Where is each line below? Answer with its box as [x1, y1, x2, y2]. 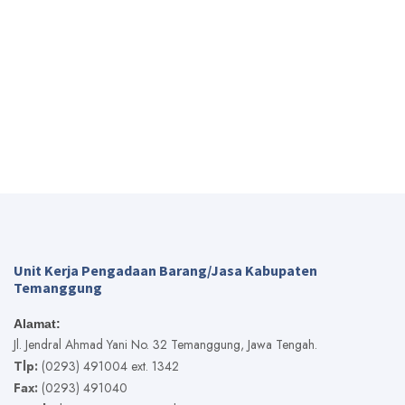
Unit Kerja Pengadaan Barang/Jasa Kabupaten [14, 260, 317, 279]
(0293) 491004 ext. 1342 [38, 356, 179, 375]
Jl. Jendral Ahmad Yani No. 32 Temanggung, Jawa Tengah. [14, 334, 317, 353]
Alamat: [14, 316, 61, 331]
